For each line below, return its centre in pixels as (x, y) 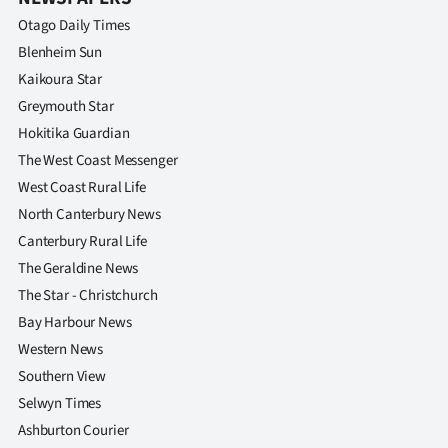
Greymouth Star (66, 107)
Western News (61, 350)
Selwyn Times (60, 404)
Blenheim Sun (60, 53)
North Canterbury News (89, 215)
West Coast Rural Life (82, 188)
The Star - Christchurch (88, 296)
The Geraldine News (78, 269)
